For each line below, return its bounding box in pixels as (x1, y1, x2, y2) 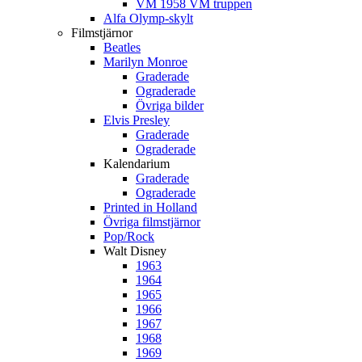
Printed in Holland (103, 200, 197, 214)
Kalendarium (103, 157, 170, 170)
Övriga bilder (136, 99, 204, 112)
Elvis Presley (103, 113, 170, 127)
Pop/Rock (103, 229, 154, 243)
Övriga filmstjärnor (103, 215, 200, 229)
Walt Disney (103, 244, 166, 258)
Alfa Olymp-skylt (103, 11, 193, 25)
